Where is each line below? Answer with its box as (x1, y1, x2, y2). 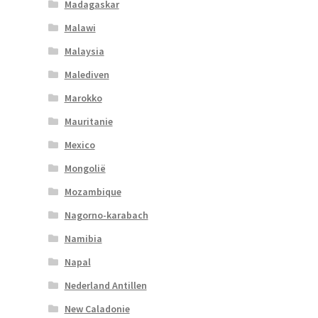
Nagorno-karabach (64, 208, 148, 221)
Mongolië (64, 161, 106, 175)
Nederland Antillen (64, 278, 147, 292)
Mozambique (64, 185, 121, 198)
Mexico (64, 138, 95, 151)
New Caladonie (64, 302, 130, 315)
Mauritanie (64, 114, 113, 128)
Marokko (64, 91, 102, 104)
